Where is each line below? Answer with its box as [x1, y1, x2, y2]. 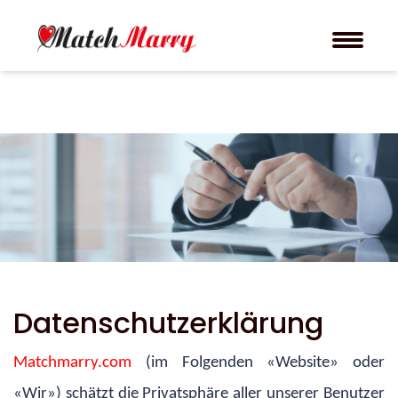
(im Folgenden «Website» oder [145, 354, 385, 371]
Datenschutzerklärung [13, 302, 323, 343]
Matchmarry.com [13, 354, 146, 371]
